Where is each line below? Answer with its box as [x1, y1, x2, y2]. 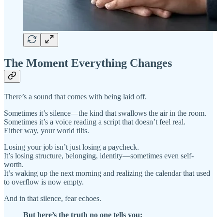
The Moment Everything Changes [4, 56, 172, 69]
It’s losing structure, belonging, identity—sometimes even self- [4, 151, 194, 160]
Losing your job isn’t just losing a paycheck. [4, 142, 139, 151]
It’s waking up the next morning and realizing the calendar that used [4, 169, 210, 177]
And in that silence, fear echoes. [4, 194, 101, 202]
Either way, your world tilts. [4, 126, 89, 135]
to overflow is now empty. [4, 177, 84, 186]
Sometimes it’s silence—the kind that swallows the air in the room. [4, 108, 206, 117]
